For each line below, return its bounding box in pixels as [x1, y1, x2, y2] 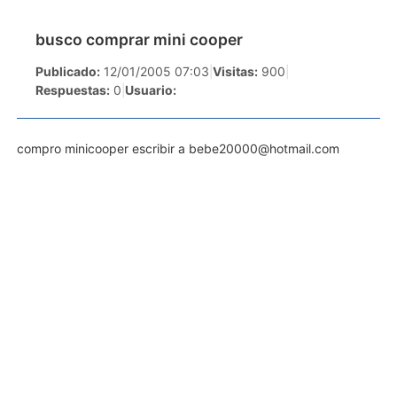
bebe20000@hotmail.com [189, 140, 339, 156]
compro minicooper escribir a [17, 140, 189, 156]
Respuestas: [35, 82, 110, 97]
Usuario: [125, 82, 176, 97]
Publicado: [35, 63, 100, 79]
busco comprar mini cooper [35, 29, 243, 49]
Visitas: [213, 63, 258, 79]
